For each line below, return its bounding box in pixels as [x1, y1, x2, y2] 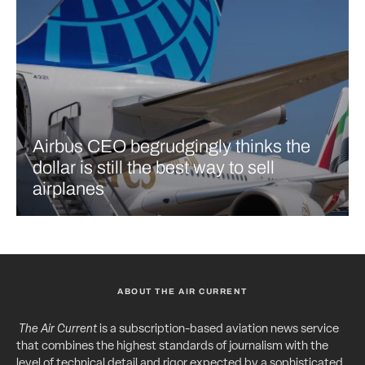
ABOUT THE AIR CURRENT [117, 286, 248, 296]
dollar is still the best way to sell [33, 157, 275, 178]
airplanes [33, 178, 104, 199]
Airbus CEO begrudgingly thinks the [33, 136, 310, 156]
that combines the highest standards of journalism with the [16, 340, 328, 353]
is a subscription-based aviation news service [97, 323, 339, 336]
